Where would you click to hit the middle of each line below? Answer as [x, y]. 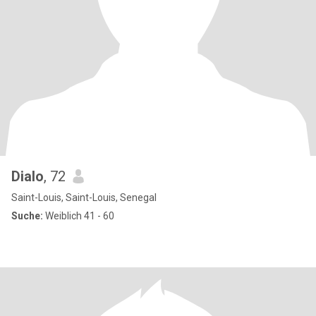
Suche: [27, 216]
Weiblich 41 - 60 [79, 216]
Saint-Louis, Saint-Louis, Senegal [84, 197]
